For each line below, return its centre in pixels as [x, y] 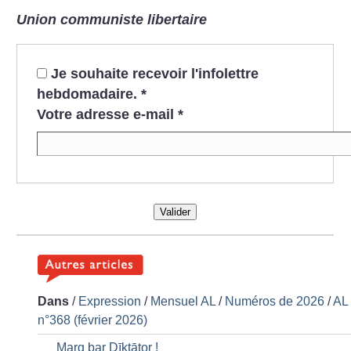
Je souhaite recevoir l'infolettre [154, 74]
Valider [175, 212]
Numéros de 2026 [275, 301]
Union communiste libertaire [112, 20]
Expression [110, 301]
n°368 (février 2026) [93, 320]
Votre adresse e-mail [105, 115]
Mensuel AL [183, 301]
